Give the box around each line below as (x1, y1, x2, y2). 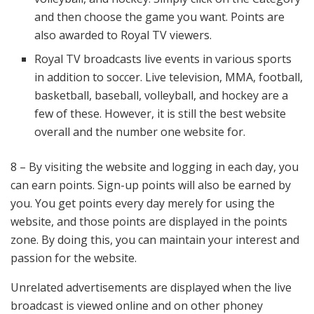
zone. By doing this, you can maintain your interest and (11, 232, 299, 248)
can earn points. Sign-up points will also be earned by (11, 177, 291, 193)
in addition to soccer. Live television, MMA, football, (34, 69, 303, 86)
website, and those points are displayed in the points (11, 214, 287, 230)
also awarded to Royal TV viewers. (34, 27, 212, 43)
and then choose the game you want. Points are (34, 9, 285, 25)
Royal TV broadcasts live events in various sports (34, 51, 292, 67)
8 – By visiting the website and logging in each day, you (11, 159, 299, 175)
